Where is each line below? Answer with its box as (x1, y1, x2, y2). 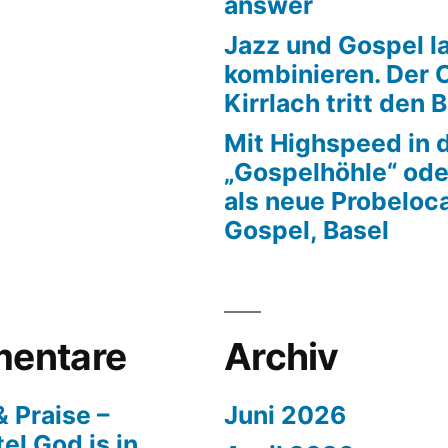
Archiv (224, 333, 339, 379)
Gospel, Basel (224, 214, 389, 245)
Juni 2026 (224, 399, 346, 430)
